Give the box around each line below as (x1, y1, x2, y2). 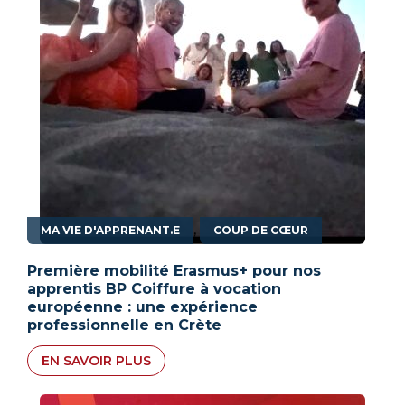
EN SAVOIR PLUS (42, 352, 151, 369)
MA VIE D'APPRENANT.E (41, 222, 180, 237)
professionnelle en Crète (27, 316, 221, 334)
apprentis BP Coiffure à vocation (27, 279, 281, 297)
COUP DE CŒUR (213, 222, 308, 237)
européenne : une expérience (27, 297, 258, 316)
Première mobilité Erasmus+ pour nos (27, 261, 321, 279)
